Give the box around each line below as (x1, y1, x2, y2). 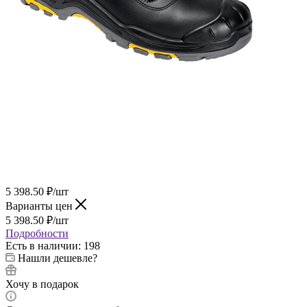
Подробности (5, 227, 69, 239)
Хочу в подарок (5, 278, 79, 290)
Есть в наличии (5, 239, 78, 251)
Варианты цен (5, 199, 75, 212)
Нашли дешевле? (18, 251, 97, 264)
